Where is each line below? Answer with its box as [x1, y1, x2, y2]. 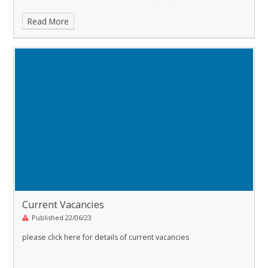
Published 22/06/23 [32, 212, 92, 222]
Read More [28, 15, 69, 27]
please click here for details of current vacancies [22, 232, 189, 242]
